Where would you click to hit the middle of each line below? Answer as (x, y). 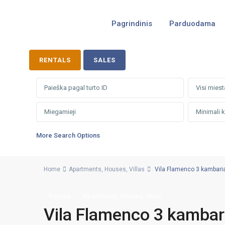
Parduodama (192, 24)
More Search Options (68, 135)
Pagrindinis (132, 24)
